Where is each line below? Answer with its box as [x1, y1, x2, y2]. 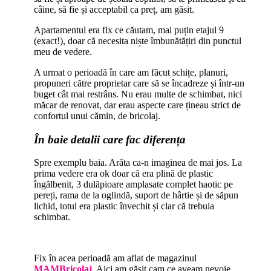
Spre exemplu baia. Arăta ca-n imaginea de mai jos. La [33, 157, 242, 168]
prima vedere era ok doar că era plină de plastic [33, 168, 213, 179]
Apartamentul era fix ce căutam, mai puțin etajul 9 [33, 24, 224, 35]
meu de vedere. [33, 46, 92, 57]
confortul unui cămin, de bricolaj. [33, 110, 160, 121]
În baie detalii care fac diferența [33, 132, 186, 146]
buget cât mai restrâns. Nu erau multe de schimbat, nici [33, 88, 242, 99]
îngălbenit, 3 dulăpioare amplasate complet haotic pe [33, 179, 233, 190]
